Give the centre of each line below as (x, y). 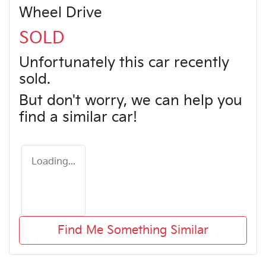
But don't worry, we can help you (131, 100)
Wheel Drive (61, 12)
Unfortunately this (84, 62)
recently (199, 62)
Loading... (53, 161)
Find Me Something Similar (133, 230)
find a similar (65, 117)
